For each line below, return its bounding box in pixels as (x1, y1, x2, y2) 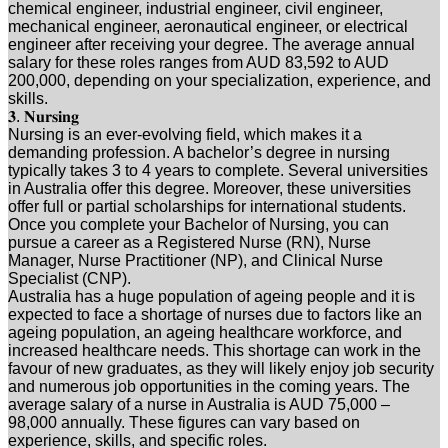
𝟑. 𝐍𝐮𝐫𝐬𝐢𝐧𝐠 (8, 107, 79, 125)
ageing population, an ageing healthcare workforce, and (8, 323, 402, 341)
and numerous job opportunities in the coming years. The (8, 377, 410, 395)
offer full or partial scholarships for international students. (8, 197, 406, 215)
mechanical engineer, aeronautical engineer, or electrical (8, 17, 408, 35)
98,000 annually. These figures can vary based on (8, 413, 360, 431)
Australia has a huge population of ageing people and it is (8, 287, 415, 305)
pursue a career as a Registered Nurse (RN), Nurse (8, 233, 371, 251)
